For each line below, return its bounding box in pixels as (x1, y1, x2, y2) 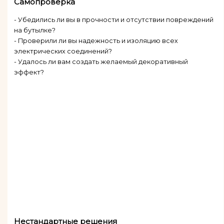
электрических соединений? (13, 47, 112, 55)
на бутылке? (13, 26, 55, 34)
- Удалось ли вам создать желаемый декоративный (13, 58, 188, 66)
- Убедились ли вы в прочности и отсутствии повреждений (13, 16, 213, 24)
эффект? (13, 68, 44, 76)
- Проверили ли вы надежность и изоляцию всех (13, 37, 178, 45)
